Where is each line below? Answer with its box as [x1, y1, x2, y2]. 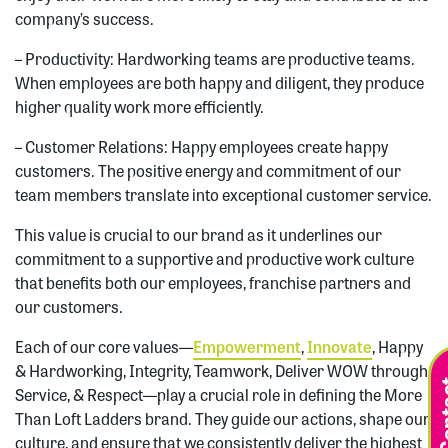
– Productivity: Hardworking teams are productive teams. [15, 47, 415, 71]
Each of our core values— [15, 335, 193, 359]
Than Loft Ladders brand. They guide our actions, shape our [15, 407, 430, 431]
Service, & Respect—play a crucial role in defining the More [15, 383, 422, 407]
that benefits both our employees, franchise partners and [15, 271, 411, 295]
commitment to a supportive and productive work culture [15, 247, 414, 271]
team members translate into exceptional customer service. [15, 183, 432, 207]
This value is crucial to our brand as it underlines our [15, 223, 382, 247]
